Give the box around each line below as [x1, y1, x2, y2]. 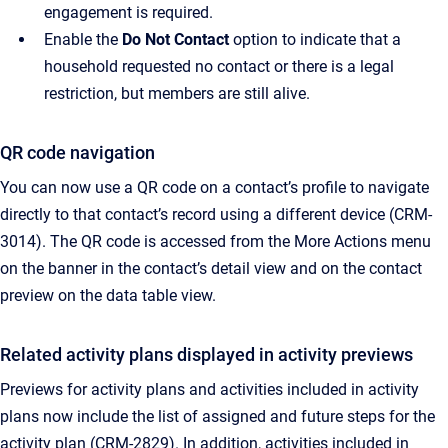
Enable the [44, 30, 122, 49]
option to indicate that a [229, 30, 401, 49]
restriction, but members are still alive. [44, 84, 310, 103]
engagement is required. [44, 3, 213, 22]
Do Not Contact [122, 30, 229, 49]
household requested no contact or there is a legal [44, 57, 394, 76]
